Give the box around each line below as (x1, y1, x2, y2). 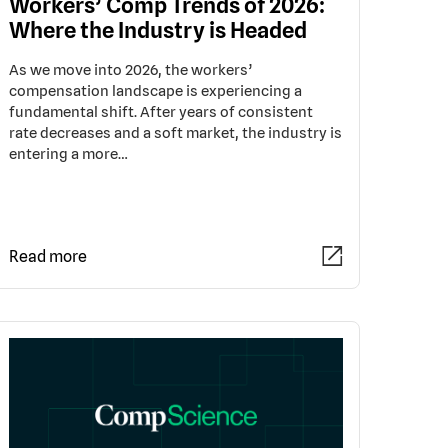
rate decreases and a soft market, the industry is (9, 124, 342, 141)
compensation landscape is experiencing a (9, 82, 302, 99)
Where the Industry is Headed (9, 17, 307, 43)
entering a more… (9, 145, 128, 162)
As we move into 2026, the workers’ (9, 61, 253, 78)
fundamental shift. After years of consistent (9, 103, 313, 120)
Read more (9, 247, 87, 266)
